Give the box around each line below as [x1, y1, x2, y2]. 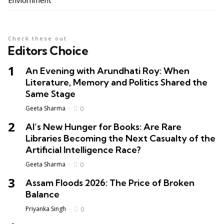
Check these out [8, 34, 67, 42]
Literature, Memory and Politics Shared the [25, 76, 207, 88]
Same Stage [25, 88, 75, 100]
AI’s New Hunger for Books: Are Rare [25, 121, 181, 133]
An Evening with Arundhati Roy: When [25, 65, 189, 77]
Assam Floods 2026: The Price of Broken [25, 177, 194, 189]
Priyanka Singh [25, 204, 66, 213]
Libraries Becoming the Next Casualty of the [25, 132, 215, 144]
